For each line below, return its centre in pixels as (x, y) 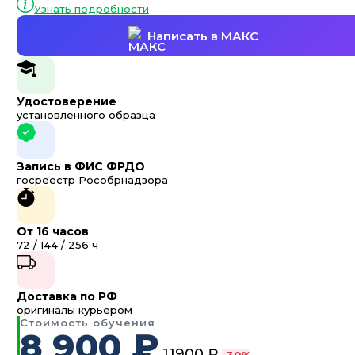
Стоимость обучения (88, 323)
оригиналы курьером (74, 310)
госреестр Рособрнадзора (92, 180)
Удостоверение (67, 102)
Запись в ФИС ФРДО (81, 167)
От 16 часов (53, 232)
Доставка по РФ (67, 297)
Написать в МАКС (203, 36)
